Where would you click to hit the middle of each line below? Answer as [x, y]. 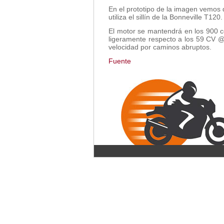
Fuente [120, 61]
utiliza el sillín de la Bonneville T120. [165, 17]
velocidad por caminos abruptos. [160, 47]
